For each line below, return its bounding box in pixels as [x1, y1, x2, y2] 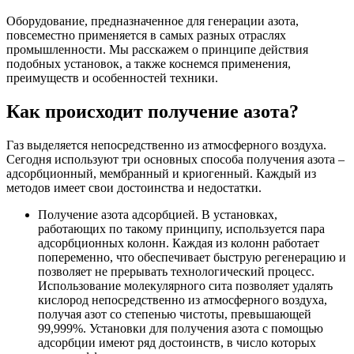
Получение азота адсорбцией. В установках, [38, 207, 277, 221]
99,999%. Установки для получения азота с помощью [38, 321, 323, 335]
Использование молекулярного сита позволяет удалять [38, 278, 333, 292]
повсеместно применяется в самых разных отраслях [6, 28, 286, 42]
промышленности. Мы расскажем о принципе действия [6, 42, 308, 56]
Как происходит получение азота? [6, 100, 299, 122]
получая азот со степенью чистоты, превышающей [38, 307, 311, 321]
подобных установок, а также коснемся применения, [6, 56, 291, 70]
